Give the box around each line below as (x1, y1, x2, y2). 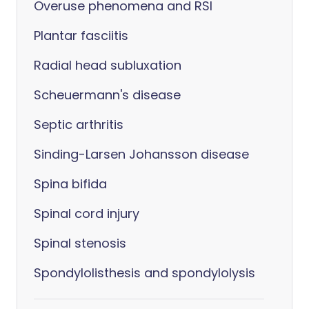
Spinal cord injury (34, 205, 139, 222)
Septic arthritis (34, 116, 123, 133)
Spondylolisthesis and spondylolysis (34, 264, 255, 281)
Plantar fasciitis (34, 27, 128, 44)
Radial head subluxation (34, 57, 181, 74)
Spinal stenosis (34, 235, 126, 252)
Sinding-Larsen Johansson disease (34, 146, 249, 163)
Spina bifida (34, 175, 107, 192)
